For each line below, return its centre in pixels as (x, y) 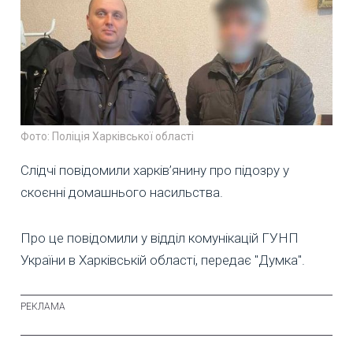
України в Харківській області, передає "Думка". (163, 260)
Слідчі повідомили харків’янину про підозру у (155, 170)
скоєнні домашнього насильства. (122, 192)
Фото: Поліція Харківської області (107, 136)
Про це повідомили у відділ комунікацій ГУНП (160, 238)
